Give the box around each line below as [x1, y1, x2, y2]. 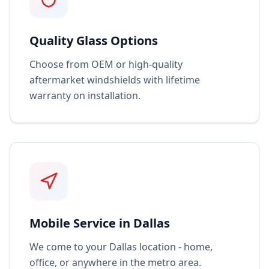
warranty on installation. [29, 89, 141, 102]
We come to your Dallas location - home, [29, 240, 213, 253]
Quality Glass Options [29, 32, 158, 49]
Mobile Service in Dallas [29, 215, 170, 231]
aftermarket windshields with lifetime [29, 73, 200, 86]
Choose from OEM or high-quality [29, 58, 183, 71]
